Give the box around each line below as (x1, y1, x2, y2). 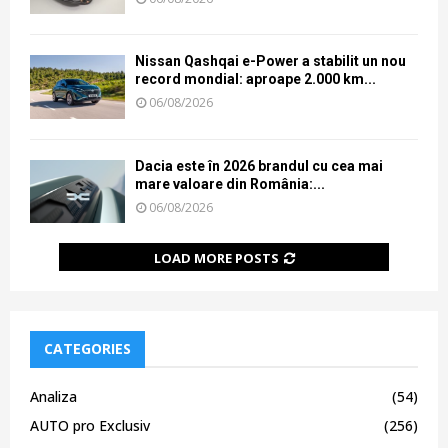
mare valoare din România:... (135, 175, 325, 192)
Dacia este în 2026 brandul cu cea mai (135, 157, 383, 174)
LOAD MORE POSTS (153, 248, 279, 267)
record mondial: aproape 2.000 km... (135, 71, 376, 88)
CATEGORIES (44, 338, 131, 358)
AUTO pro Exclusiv (30, 415, 150, 435)
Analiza (30, 386, 77, 406)
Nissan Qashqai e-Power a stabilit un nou (135, 53, 406, 70)
